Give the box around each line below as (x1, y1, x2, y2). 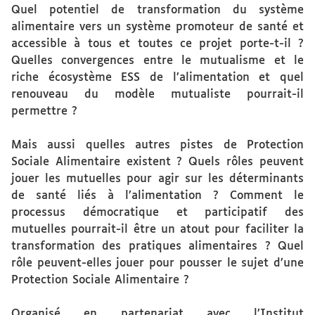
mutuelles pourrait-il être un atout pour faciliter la (11, 224, 304, 236)
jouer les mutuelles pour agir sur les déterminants (11, 173, 304, 185)
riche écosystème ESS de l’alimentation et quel (11, 72, 304, 84)
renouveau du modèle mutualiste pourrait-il (11, 89, 304, 101)
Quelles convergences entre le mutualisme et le (11, 55, 304, 67)
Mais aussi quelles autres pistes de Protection (11, 139, 304, 151)
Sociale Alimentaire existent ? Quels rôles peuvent (11, 156, 304, 168)
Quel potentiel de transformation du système (11, 4, 304, 16)
